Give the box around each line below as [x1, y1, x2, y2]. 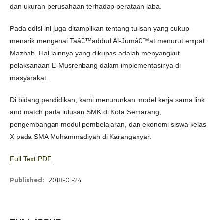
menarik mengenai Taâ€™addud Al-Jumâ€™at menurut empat [10, 36, 205, 45]
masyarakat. [10, 73, 48, 82]
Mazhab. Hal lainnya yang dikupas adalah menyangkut [10, 49, 180, 57]
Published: [10, 176, 45, 184]
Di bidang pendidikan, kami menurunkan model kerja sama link [10, 95, 205, 104]
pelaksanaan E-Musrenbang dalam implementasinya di [10, 61, 181, 69]
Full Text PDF [10, 154, 52, 163]
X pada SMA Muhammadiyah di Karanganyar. [10, 132, 151, 140]
